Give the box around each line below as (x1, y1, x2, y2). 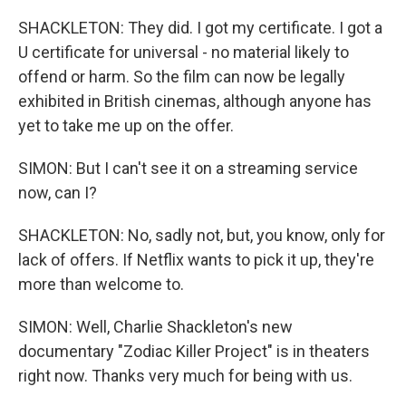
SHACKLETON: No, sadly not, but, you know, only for (18, 226, 385, 245)
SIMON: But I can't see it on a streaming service (18, 159, 358, 178)
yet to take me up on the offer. (18, 116, 234, 135)
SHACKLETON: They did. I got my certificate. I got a (18, 18, 382, 37)
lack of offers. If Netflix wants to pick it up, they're (18, 250, 374, 269)
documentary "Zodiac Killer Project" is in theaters (18, 342, 370, 361)
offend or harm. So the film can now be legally (18, 67, 345, 86)
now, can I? (18, 183, 97, 202)
